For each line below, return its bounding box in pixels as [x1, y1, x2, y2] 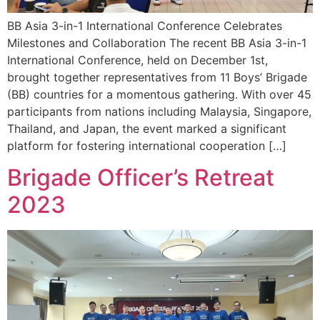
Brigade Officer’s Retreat [7, 164, 274, 192]
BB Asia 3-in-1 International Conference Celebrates [7, 18, 282, 33]
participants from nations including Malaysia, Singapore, [7, 104, 311, 119]
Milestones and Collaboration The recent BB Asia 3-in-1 [7, 35, 306, 50]
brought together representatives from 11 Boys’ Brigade [7, 69, 307, 84]
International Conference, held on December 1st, [7, 52, 268, 67]
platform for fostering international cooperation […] [7, 138, 286, 153]
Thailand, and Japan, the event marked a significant [7, 121, 286, 136]
